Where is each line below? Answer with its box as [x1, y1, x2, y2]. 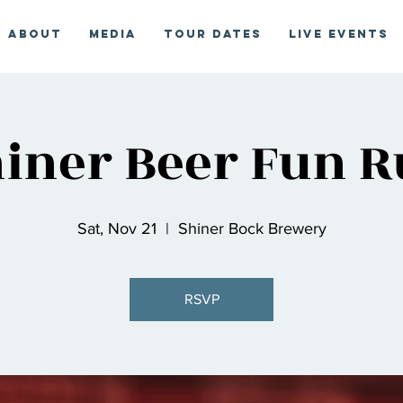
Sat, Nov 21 [76, 219, 157, 237]
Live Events [289, 27, 389, 40]
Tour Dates [164, 27, 262, 40]
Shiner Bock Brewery [177, 219, 327, 237]
